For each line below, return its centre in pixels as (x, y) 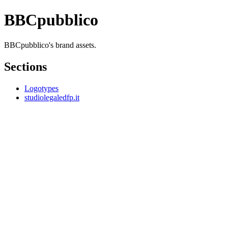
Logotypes (41, 88)
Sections (25, 66)
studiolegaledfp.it (52, 97)
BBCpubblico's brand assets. (50, 45)
